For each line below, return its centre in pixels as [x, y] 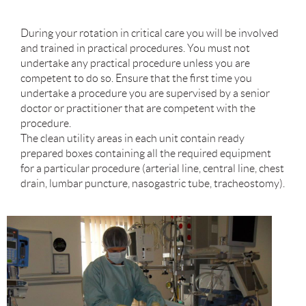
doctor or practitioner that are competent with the [138, 108]
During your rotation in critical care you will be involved [150, 33]
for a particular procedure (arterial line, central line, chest [152, 168]
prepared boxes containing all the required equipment [146, 153]
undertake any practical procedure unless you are [135, 63]
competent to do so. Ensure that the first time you [136, 78]
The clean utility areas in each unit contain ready [133, 138]
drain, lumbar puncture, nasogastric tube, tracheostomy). [153, 183]
